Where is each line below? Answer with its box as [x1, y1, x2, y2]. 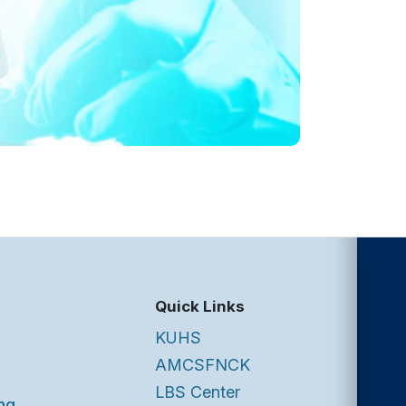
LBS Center [155, 382, 240, 402]
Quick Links [155, 297, 245, 316]
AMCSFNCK [155, 355, 250, 375]
